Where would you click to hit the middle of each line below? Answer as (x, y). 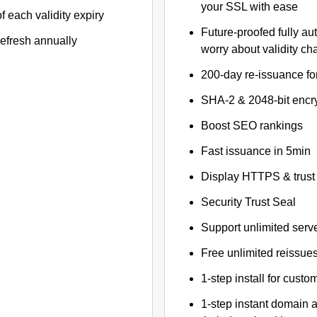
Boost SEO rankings (252, 126)
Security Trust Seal (249, 202)
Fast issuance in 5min (256, 151)
